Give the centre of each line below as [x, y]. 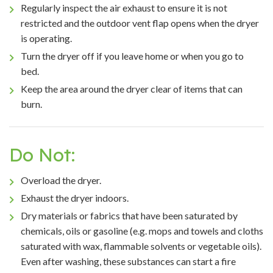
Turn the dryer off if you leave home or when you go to [133, 55]
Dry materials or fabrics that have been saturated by [129, 215]
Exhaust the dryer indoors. [75, 197]
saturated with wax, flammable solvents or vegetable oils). [142, 246]
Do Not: [42, 154]
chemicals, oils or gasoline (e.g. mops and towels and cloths [142, 230]
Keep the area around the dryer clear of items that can [132, 88]
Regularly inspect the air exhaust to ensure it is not [124, 7]
